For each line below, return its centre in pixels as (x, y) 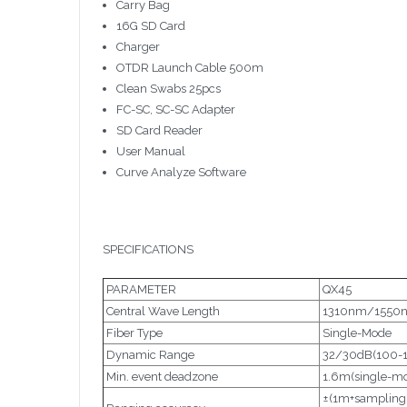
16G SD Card (150, 26)
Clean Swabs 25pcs (168, 89)
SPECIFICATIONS (148, 250)
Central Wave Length (162, 311)
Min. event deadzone (161, 376)
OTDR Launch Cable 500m (189, 68)
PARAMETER (140, 289)
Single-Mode (356, 333)
